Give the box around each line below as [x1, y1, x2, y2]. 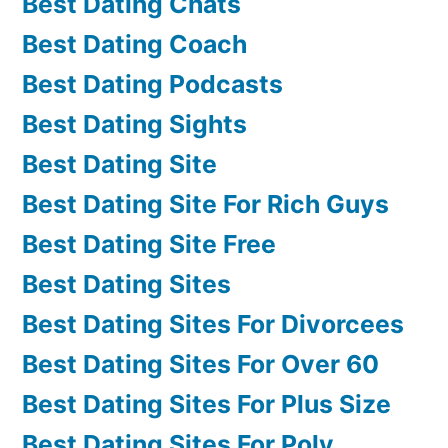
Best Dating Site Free [22, 228, 276, 259]
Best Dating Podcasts [22, 68, 283, 99]
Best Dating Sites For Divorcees [22, 308, 404, 339]
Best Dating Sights [22, 108, 247, 139]
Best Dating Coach [22, 28, 247, 59]
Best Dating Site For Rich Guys [22, 188, 389, 219]
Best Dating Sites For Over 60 [22, 348, 379, 379]
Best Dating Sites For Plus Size [22, 388, 391, 419]
